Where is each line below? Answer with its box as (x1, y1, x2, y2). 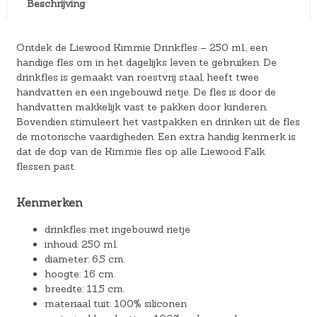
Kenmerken (16, 195, 83, 209)
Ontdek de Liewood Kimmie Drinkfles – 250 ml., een (16, 40, 267, 54)
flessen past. (16, 159, 76, 173)
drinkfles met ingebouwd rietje (44, 223, 190, 236)
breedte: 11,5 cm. (44, 282, 125, 296)
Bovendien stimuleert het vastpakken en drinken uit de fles (16, 115, 300, 128)
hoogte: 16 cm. (44, 267, 115, 281)
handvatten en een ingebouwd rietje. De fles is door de (16, 85, 276, 98)
